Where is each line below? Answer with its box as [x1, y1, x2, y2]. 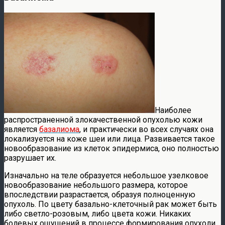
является [4, 124, 39, 134]
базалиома [39, 124, 79, 134]
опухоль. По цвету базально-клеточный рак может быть [4, 199, 217, 209]
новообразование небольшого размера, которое [4, 180, 188, 190]
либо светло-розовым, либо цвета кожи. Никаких [4, 208, 191, 218]
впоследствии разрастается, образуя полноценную [4, 189, 195, 199]
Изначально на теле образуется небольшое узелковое [4, 170, 208, 180]
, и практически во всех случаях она [79, 124, 213, 134]
